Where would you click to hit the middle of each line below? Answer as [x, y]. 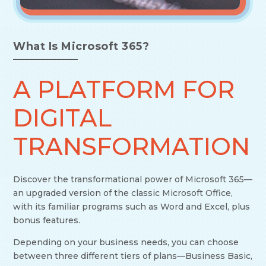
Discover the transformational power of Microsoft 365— [133, 180]
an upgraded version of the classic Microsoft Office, [123, 193]
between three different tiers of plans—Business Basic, [133, 256]
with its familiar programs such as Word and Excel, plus [132, 207]
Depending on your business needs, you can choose [126, 243]
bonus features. [47, 221]
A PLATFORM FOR [124, 90]
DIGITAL [63, 118]
